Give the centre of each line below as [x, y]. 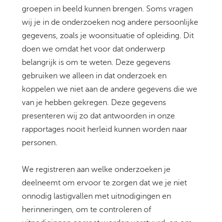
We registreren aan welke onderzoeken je [96, 170]
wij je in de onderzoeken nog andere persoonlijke [110, 23]
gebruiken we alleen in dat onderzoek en [94, 76]
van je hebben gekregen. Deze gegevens [94, 103]
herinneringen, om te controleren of [86, 210]
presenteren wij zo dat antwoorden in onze [98, 116]
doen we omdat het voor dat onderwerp [93, 49]
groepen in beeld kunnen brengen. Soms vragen [107, 9]
